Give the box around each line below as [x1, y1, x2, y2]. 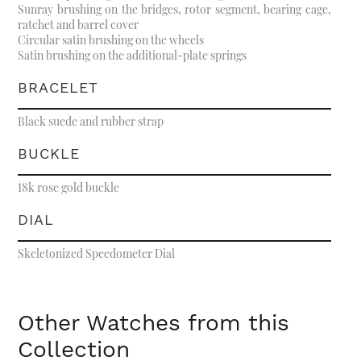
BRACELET [18, 79, 99, 97]
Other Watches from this [18, 309, 290, 337]
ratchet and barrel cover [18, 17, 139, 33]
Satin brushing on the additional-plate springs [18, 48, 247, 64]
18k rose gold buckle [18, 180, 120, 196]
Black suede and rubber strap [18, 114, 164, 130]
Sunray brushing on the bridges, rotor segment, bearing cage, [18, 2, 331, 18]
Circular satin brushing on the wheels [18, 32, 205, 48]
